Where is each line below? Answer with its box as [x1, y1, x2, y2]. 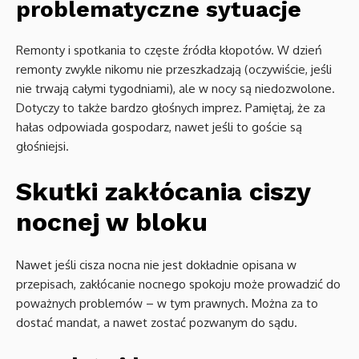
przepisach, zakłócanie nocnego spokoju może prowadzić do [16, 276, 341, 292]
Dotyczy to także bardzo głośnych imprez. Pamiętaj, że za [16, 100, 325, 116]
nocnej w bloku [16, 207, 208, 238]
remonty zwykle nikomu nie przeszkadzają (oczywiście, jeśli [16, 62, 332, 78]
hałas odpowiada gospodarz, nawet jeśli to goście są [16, 119, 302, 135]
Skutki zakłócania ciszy [16, 176, 310, 208]
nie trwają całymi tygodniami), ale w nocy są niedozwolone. [16, 81, 335, 97]
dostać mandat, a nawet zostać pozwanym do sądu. [16, 315, 297, 331]
